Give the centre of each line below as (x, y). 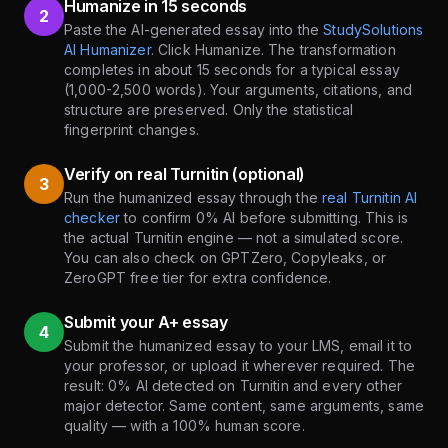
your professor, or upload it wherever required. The (240, 366)
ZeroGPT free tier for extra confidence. (198, 278)
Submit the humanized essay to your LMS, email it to (238, 346)
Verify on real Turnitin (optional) (185, 174)
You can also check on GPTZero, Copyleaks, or (225, 258)
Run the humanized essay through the (191, 198)
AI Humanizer (107, 50)
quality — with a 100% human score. (184, 426)
